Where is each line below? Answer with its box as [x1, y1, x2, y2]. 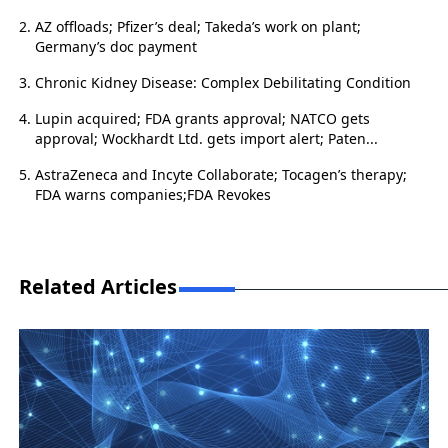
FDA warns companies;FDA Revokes [34, 185, 271, 205]
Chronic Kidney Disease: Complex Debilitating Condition [34, 73, 411, 93]
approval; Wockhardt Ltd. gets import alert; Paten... [34, 129, 378, 149]
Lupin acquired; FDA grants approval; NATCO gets [34, 109, 370, 129]
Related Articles [18, 273, 177, 301]
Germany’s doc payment [34, 37, 197, 57]
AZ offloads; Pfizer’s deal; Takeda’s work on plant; [34, 17, 361, 37]
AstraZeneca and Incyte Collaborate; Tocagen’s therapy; [34, 165, 407, 185]
